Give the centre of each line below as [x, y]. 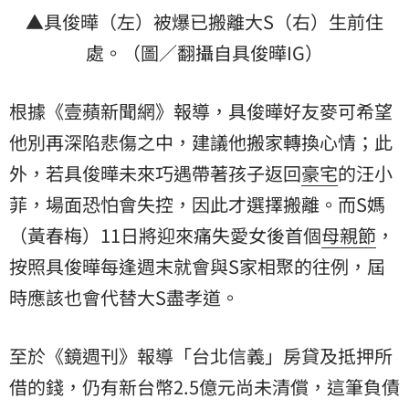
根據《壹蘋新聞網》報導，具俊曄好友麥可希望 [201, 110]
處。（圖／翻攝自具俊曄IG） [204, 52]
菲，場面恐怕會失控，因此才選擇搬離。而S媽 [197, 204]
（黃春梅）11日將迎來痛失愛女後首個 [165, 235]
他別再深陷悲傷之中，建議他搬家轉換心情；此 [201, 142]
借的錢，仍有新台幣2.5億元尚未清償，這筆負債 [204, 386]
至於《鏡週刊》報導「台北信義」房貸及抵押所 [201, 355]
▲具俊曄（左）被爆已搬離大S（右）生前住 [204, 21]
